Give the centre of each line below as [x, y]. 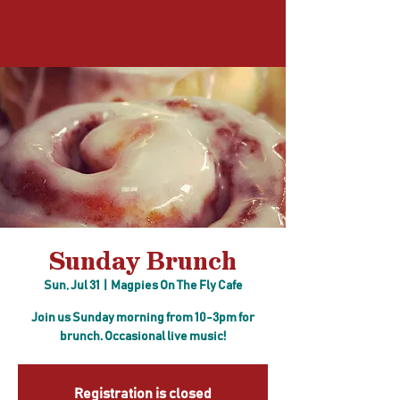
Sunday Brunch [143, 261]
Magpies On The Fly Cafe [176, 285]
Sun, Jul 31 [71, 285]
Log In [82, 30]
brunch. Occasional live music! [143, 336]
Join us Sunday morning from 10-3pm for [143, 317]
